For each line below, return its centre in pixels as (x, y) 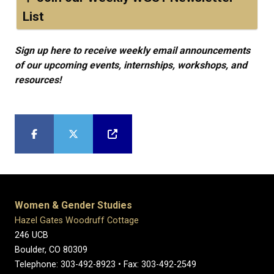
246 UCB (31, 235)
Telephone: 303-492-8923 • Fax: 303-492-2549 (107, 265)
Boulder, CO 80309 (51, 250)
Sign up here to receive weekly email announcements (132, 50)
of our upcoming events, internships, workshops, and (131, 65)
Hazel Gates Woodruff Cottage (77, 220)
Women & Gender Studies (73, 205)
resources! (38, 80)
